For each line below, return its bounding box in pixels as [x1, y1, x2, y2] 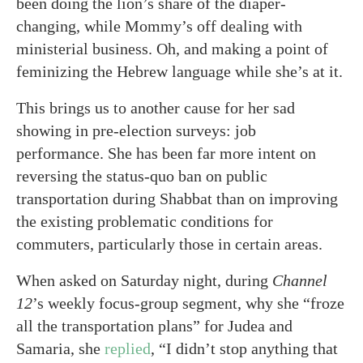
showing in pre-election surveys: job [16, 122, 256, 139]
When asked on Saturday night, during [16, 271, 272, 289]
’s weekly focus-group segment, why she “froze [32, 294, 344, 312]
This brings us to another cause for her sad [16, 99, 295, 117]
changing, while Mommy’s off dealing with [16, 17, 302, 35]
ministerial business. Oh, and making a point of [16, 40, 328, 58]
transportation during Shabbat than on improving [16, 190, 338, 207]
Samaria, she [16, 340, 105, 357]
